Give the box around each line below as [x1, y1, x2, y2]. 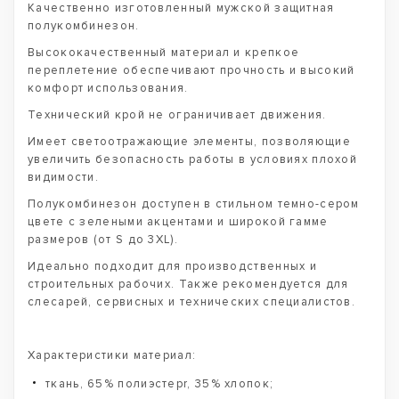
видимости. [28, 170, 100, 184]
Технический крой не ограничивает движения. [28, 108, 327, 122]
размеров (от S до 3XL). [28, 232, 178, 247]
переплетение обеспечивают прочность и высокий [28, 63, 355, 77]
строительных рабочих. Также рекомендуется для [28, 277, 349, 291]
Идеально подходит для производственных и [28, 259, 317, 273]
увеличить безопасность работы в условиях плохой [28, 152, 358, 167]
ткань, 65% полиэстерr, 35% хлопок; [45, 377, 274, 391]
